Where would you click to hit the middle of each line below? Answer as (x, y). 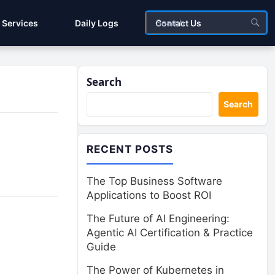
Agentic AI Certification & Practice (170, 233)
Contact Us (178, 23)
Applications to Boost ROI (149, 195)
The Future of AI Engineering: (158, 219)
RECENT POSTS (130, 149)
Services (20, 23)
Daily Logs (97, 23)
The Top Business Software (154, 181)
